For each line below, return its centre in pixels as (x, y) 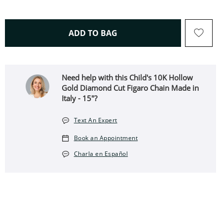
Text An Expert (95, 120)
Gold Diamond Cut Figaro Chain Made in (130, 88)
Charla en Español (101, 154)
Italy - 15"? (80, 98)
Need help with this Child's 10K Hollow (128, 77)
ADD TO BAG (93, 33)
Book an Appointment (106, 138)
